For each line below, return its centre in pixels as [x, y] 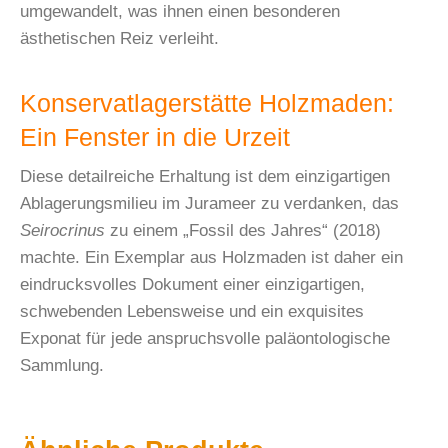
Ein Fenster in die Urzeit [155, 138]
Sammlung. [62, 366]
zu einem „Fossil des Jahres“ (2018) [243, 231]
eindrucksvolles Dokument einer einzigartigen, [192, 285]
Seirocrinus [62, 231]
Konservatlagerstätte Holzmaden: [207, 104]
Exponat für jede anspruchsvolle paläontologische [205, 339]
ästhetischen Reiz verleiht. [119, 39]
